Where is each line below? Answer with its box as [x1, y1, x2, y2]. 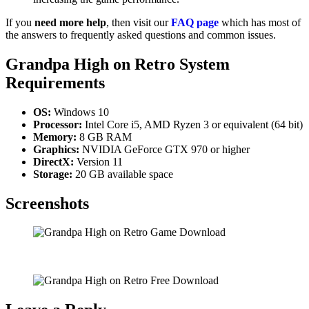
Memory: [33, 130, 77, 143]
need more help [34, 16, 106, 28]
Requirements [6, 73, 105, 92]
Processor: [33, 118, 82, 130]
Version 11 [74, 155, 123, 168]
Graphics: [33, 143, 79, 155]
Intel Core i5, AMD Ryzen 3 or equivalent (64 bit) [82, 118, 303, 130]
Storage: [33, 168, 72, 180]
